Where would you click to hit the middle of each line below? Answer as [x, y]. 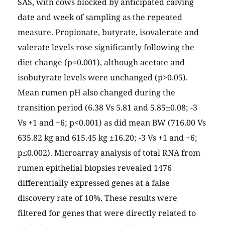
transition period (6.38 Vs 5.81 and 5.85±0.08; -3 [107, 108]
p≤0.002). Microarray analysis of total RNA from [109, 153]
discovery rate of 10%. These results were [97, 198]
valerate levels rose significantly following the [106, 47]
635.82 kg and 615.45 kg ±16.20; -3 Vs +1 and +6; [107, 138]
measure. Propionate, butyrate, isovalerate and [108, 32]
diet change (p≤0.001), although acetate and [101, 63]
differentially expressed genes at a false [94, 183]
